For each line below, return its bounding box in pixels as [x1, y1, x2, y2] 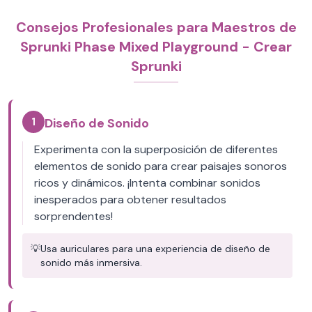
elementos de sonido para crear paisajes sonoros [34, 159, 287, 173]
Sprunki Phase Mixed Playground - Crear [20, 38, 292, 56]
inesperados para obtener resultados [34, 192, 226, 207]
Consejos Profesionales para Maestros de [15, 18, 297, 36]
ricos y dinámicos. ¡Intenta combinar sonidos [34, 175, 260, 190]
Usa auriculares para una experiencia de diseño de [40, 242, 270, 255]
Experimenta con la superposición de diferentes [34, 142, 278, 157]
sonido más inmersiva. [40, 256, 142, 269]
